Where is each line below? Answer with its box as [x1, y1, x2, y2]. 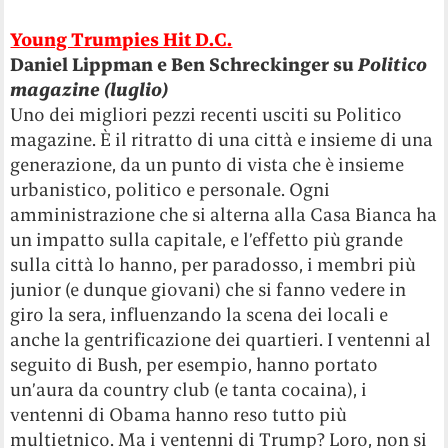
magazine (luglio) [10, 77, 169, 101]
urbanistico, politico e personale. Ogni [10, 177, 331, 201]
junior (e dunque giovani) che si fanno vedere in [10, 277, 407, 301]
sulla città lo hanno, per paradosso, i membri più [10, 252, 417, 276]
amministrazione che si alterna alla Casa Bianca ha [10, 202, 438, 226]
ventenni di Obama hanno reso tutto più [10, 402, 348, 426]
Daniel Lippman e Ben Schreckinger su [10, 52, 359, 76]
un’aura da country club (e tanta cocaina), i [10, 377, 368, 401]
